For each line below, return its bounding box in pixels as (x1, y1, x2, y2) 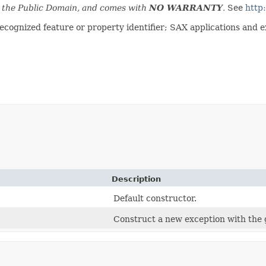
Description (112, 174, 161, 183)
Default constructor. (113, 193, 197, 203)
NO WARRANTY (149, 2, 223, 12)
